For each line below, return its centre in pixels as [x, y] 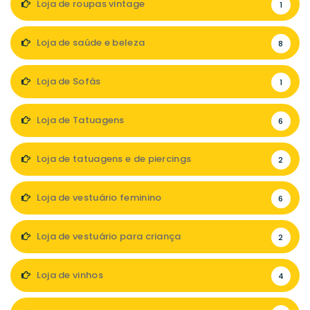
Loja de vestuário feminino [98, 198]
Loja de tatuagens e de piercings [113, 159]
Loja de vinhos [69, 275]
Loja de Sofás [67, 82]
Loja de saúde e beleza [90, 43]
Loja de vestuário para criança [108, 237]
